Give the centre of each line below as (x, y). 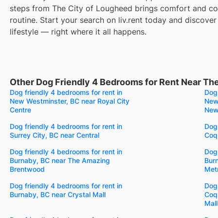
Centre (20, 109)
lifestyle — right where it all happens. (78, 31)
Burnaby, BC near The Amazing (60, 160)
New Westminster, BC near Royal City (70, 101)
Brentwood (27, 169)
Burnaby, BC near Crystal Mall (58, 194)
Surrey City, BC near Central (54, 135)
